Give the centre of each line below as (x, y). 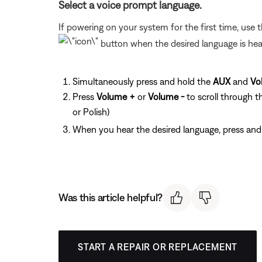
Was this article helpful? (111, 198)
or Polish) (91, 111)
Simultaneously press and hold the (143, 81)
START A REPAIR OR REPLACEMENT (158, 247)
